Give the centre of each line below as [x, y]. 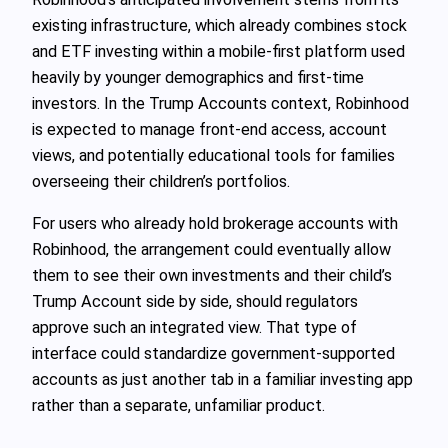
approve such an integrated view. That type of [194, 327]
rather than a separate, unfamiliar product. [178, 405]
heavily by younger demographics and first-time [198, 77]
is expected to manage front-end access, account [209, 129]
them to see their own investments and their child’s [212, 275]
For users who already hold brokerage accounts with [215, 223]
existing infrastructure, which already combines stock [219, 25]
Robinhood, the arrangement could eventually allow [211, 249]
